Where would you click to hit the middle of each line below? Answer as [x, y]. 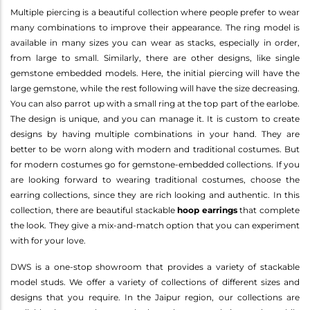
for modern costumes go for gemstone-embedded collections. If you [155, 164]
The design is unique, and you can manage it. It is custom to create [155, 118]
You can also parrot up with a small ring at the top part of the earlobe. [155, 103]
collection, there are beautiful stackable [94, 210]
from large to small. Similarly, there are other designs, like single [155, 57]
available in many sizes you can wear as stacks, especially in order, [155, 42]
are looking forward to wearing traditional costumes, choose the [155, 179]
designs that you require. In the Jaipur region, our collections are [155, 297]
